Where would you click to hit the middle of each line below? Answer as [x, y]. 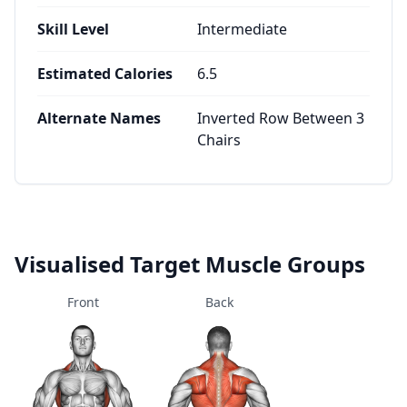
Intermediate [242, 29]
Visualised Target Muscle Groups [190, 264]
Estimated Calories [105, 74]
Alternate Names [99, 118]
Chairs [219, 140]
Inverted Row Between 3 [281, 118]
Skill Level [73, 29]
